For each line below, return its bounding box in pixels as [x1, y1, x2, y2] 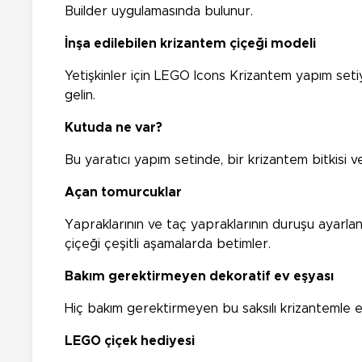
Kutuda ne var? [65, 120, 162, 134]
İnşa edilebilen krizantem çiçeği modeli [65, 36, 316, 50]
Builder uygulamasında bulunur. [65, 4, 253, 18]
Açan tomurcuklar [65, 185, 182, 199]
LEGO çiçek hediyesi [65, 334, 195, 347]
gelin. [65, 88, 95, 102]
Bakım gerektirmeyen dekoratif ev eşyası [65, 269, 334, 283]
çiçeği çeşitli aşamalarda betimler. [65, 237, 271, 250]
